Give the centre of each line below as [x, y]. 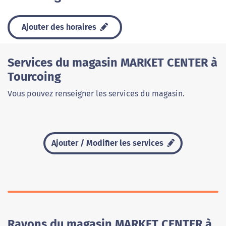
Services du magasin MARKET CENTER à [112, 63]
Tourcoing [34, 77]
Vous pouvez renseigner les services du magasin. [96, 94]
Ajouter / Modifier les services [108, 143]
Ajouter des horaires [60, 27]
